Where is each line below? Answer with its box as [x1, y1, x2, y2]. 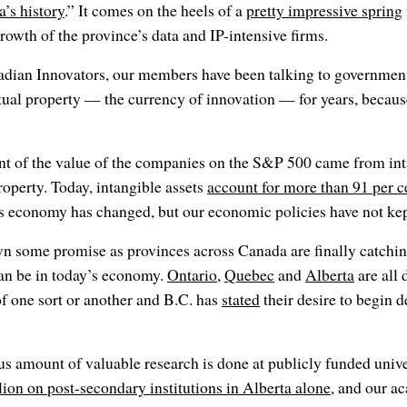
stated [222, 288, 260, 311]
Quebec [224, 263, 274, 286]
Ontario [167, 263, 217, 286]
